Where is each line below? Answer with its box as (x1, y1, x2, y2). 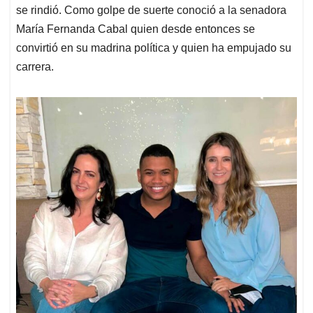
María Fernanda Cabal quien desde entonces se (16, 23, 255, 36)
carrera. (16, 61, 54, 73)
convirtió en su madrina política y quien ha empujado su (16, 42, 291, 54)
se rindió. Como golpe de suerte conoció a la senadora (16, 4, 286, 17)
